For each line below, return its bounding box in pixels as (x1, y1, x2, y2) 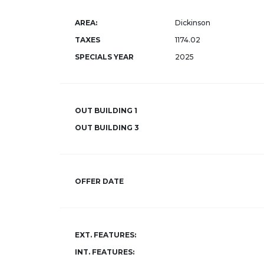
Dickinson (175, 18, 210, 27)
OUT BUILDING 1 (75, 106, 137, 115)
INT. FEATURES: (75, 247, 134, 256)
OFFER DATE (75, 177, 124, 186)
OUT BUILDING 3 (75, 123, 139, 132)
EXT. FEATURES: (75, 230, 136, 239)
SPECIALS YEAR (75, 52, 134, 61)
